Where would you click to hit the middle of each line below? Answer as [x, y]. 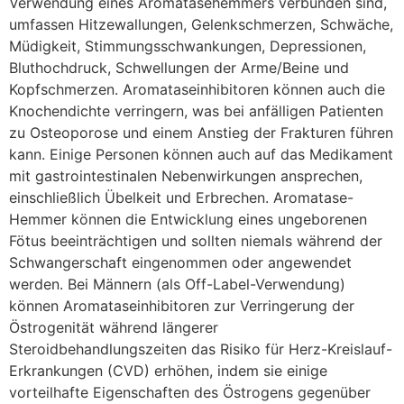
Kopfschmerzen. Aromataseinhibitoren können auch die [197, 90]
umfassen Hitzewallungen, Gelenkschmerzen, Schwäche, [201, 25]
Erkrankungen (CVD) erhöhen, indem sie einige [168, 371]
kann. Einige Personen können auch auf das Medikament [201, 155]
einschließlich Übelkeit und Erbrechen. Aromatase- [181, 198]
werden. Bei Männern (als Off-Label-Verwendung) [177, 285]
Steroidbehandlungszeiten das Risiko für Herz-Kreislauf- [201, 349]
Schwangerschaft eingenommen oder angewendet [180, 263]
